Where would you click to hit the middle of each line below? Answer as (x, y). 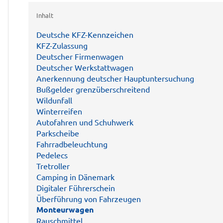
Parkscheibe (58, 133)
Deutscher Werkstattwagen (85, 67)
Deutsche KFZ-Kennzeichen (85, 34)
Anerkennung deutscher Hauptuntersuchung (115, 78)
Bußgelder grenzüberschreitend (93, 89)
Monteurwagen (65, 209)
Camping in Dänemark (75, 177)
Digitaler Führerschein (76, 188)
